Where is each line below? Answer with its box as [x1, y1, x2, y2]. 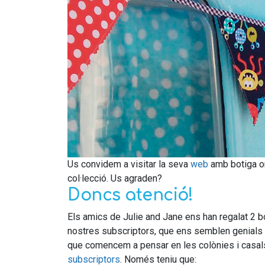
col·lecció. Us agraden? [67, 173, 162, 184]
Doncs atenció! [67, 186, 198, 205]
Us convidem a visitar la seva [67, 159, 190, 170]
